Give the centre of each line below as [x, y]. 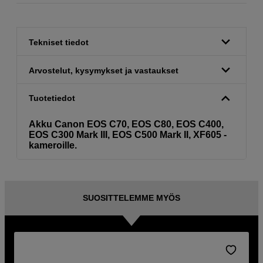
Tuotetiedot [52, 98]
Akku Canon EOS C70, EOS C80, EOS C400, [126, 124]
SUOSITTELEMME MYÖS [131, 198]
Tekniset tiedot [59, 42]
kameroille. [53, 145]
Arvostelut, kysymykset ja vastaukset [104, 70]
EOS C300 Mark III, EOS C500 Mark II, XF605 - [128, 134]
